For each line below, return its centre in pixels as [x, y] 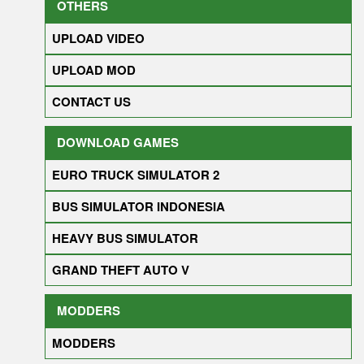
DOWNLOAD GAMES [118, 142]
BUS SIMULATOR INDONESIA [139, 206]
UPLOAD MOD [94, 69]
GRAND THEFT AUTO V [121, 269]
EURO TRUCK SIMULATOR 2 [136, 174]
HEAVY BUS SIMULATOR [125, 238]
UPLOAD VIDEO [98, 38]
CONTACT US [91, 101]
